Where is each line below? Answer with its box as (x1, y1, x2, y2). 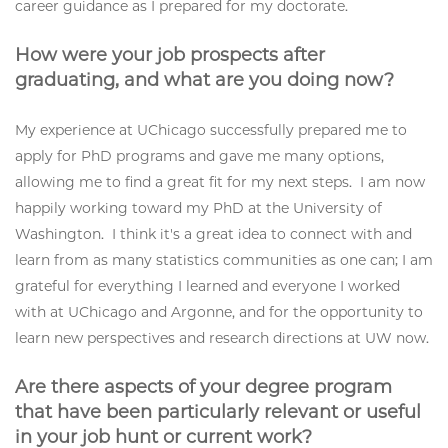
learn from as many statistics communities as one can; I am (15, 250, 433, 269)
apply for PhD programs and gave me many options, (15, 146, 384, 165)
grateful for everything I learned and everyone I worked (15, 276, 400, 295)
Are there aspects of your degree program (15, 375, 392, 398)
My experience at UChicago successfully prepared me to (15, 120, 407, 139)
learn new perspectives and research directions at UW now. (15, 328, 429, 347)
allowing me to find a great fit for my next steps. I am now (15, 172, 425, 191)
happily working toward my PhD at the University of (15, 198, 382, 217)
